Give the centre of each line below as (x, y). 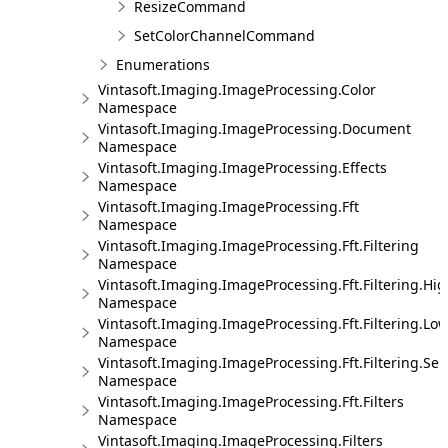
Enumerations (163, 64)
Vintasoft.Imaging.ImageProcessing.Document (254, 128)
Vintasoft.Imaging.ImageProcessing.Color (237, 89)
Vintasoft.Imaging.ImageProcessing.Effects (242, 167)
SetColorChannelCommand (224, 35)
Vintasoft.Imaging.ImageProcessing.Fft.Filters (251, 401)
